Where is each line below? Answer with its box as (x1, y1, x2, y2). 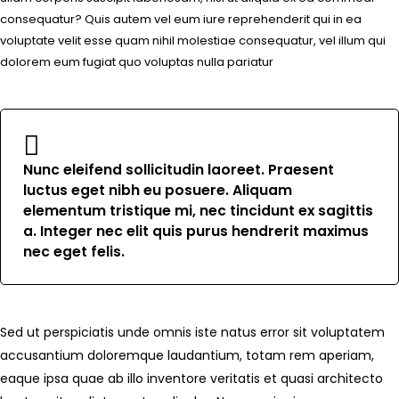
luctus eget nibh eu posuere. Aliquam (23, 181, 292, 199)
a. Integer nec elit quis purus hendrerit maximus (23, 222, 369, 240)
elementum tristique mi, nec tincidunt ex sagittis (23, 201, 373, 220)
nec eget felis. (23, 242, 125, 261)
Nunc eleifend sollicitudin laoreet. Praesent (23, 160, 334, 179)
